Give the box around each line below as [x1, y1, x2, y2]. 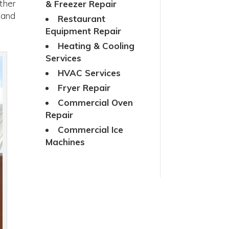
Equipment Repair [45, 26, 122, 36]
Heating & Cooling [58, 40, 135, 52]
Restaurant [58, 13, 106, 24]
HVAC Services [58, 67, 121, 79]
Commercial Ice [58, 124, 124, 135]
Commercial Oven [58, 97, 133, 108]
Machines [45, 136, 85, 148]
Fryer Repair [58, 82, 111, 94]
